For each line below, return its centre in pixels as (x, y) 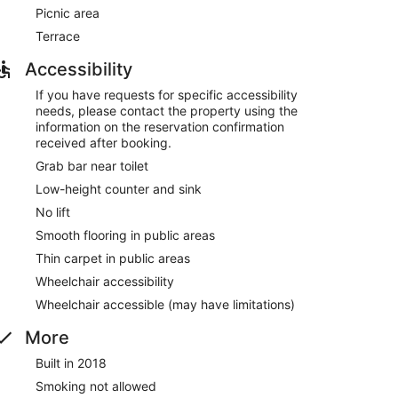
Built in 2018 (71, 362)
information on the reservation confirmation (160, 126)
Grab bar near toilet (92, 165)
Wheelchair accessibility (105, 281)
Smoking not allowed (96, 386)
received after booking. (103, 142)
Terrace (58, 36)
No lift (53, 211)
